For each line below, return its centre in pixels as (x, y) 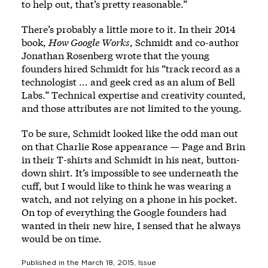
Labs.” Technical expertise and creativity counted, (134, 95)
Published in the (51, 263)
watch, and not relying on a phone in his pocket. (130, 199)
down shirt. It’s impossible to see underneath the (130, 173)
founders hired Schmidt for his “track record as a (131, 68)
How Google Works (89, 42)
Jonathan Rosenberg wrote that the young (115, 55)
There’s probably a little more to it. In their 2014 (129, 29)
